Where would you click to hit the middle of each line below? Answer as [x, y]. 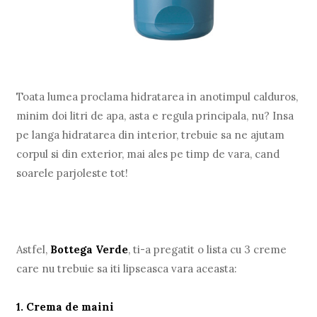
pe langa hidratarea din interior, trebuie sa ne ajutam [151, 134]
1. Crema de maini [65, 306]
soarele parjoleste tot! [73, 173]
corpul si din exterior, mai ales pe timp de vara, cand [148, 154]
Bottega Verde [90, 249]
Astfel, [34, 249]
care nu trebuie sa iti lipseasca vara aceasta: [127, 268]
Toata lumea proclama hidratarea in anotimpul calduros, [157, 96]
